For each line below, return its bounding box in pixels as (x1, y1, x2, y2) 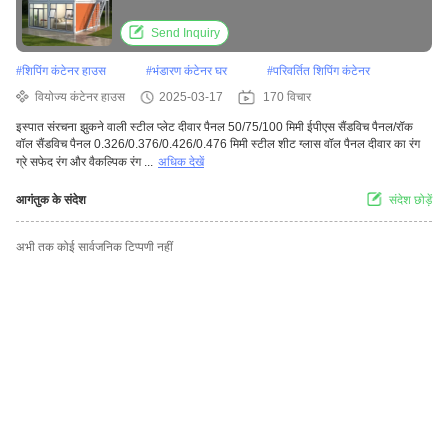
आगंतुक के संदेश (16, 193, 86, 208)
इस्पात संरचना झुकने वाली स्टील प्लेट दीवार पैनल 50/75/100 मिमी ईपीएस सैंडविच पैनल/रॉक (16, 120, 413, 135)
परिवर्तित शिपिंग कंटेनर (273, 64, 370, 79)
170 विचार (263, 90, 311, 105)
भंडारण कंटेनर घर (152, 64, 227, 79)
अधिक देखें (158, 155, 204, 170)
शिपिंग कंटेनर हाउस (22, 64, 106, 79)
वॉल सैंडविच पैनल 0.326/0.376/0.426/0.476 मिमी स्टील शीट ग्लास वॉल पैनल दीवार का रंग (16, 137, 420, 152)
